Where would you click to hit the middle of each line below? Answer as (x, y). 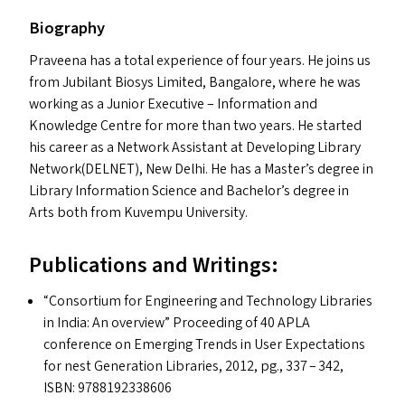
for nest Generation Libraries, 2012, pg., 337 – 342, (193, 366)
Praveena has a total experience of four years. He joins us (200, 61)
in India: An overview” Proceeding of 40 (160, 323)
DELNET (110, 169)
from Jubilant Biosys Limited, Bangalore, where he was (195, 82)
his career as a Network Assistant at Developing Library (195, 147)
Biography (67, 28)
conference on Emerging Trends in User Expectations (204, 344)
